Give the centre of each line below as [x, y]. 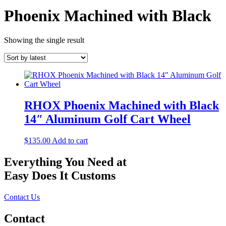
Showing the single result [44, 40]
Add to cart [70, 140]
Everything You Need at [65, 162]
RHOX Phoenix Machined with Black [122, 105]
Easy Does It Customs [60, 175]
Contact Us [22, 197]
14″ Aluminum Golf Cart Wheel [107, 119]
